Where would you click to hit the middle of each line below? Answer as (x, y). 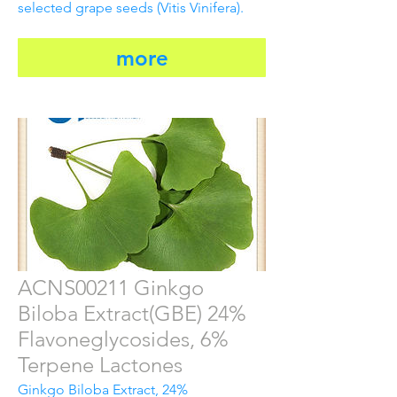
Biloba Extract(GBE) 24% (132, 313)
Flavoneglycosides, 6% (123, 339)
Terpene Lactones (100, 364)
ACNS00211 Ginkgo (111, 287)
